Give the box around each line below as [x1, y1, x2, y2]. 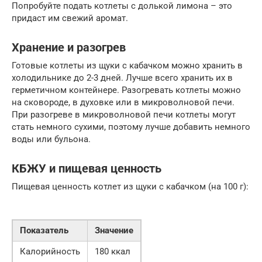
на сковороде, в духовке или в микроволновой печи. [12, 97, 235, 108]
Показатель [20, 225, 68, 236]
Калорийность [20, 246, 80, 257]
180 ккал [95, 246, 130, 257]
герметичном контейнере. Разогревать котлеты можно [12, 85, 241, 96]
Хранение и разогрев [12, 41, 126, 55]
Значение [95, 225, 133, 236]
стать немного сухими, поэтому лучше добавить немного [12, 122, 250, 133]
